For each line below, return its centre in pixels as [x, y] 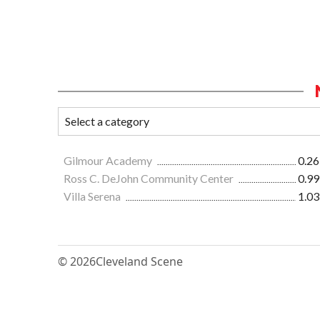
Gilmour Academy [109, 161]
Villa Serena [93, 196]
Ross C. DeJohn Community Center [150, 179]
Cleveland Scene [139, 262]
